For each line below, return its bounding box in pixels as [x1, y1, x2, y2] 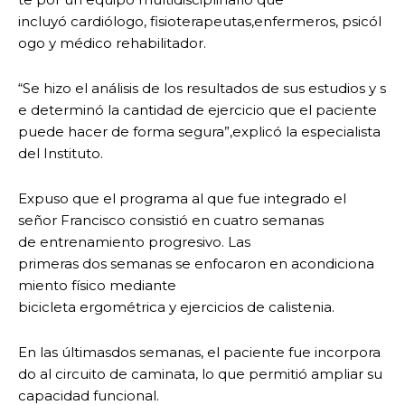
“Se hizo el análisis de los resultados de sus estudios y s [18, 80, 386, 98]
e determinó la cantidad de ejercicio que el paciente [18, 101, 381, 119]
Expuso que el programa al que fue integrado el [18, 190, 346, 208]
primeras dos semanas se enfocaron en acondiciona [18, 255, 374, 273]
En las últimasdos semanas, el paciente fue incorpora [18, 344, 381, 362]
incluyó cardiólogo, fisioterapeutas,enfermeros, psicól [18, 13, 381, 31]
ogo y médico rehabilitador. [18, 34, 206, 52]
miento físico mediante [18, 277, 176, 295]
